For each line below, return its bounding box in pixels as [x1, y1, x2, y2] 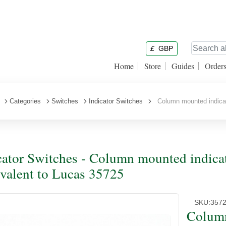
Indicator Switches [89, 97, 143, 105]
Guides [172, 61, 194, 71]
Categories [10, 97, 41, 105]
